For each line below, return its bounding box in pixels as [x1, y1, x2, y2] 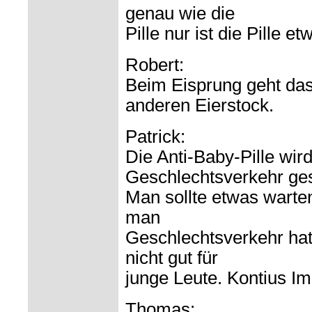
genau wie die [125, 3, 235, 24]
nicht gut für [125, 248, 218, 268]
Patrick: [125, 127, 185, 147]
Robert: [125, 55, 184, 75]
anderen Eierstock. [125, 95, 274, 116]
